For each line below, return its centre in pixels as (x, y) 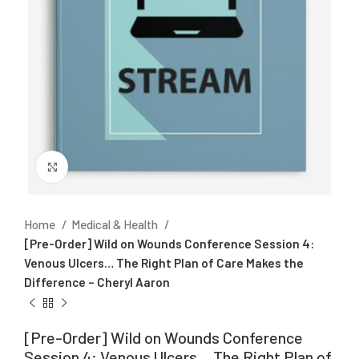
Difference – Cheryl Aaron (97, 282)
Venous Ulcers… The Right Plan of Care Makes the (164, 263)
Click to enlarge (110, 167)
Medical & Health (116, 225)
